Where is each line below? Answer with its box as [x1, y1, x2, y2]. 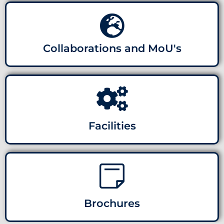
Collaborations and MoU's [42, 42, 181, 55]
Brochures [84, 197, 140, 210]
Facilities [88, 119, 136, 132]
